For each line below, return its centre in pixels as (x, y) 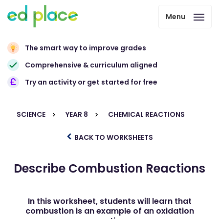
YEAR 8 (77, 114)
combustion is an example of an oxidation (109, 211)
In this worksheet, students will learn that (109, 201)
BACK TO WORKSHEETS (113, 137)
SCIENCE (31, 114)
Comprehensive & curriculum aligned (91, 65)
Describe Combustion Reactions (109, 168)
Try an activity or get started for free (91, 82)
